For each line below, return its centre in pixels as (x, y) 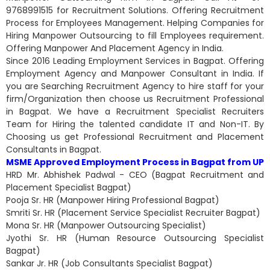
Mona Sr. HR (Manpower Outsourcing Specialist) (106, 225)
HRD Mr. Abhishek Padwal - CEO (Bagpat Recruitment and (135, 175)
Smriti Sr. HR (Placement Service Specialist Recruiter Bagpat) (133, 213)
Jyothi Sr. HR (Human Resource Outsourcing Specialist (135, 238)
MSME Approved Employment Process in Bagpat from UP (135, 162)
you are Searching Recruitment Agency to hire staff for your (135, 86)
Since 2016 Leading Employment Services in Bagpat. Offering (135, 61)
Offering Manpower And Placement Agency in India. (115, 48)
